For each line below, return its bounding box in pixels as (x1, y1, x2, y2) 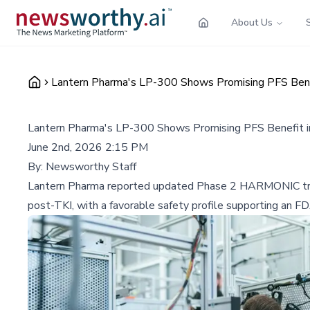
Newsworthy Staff (46, 158, 136, 174)
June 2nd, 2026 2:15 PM (28, 139, 148, 155)
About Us (231, 15, 273, 29)
